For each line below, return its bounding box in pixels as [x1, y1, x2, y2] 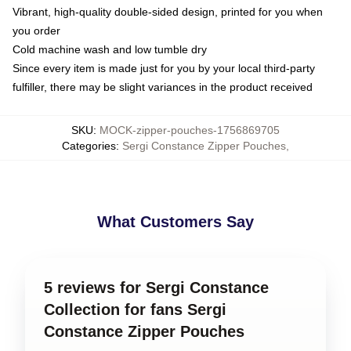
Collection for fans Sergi [44, 301, 226, 318]
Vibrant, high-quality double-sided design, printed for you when [13, 5, 323, 18]
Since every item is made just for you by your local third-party [13, 62, 315, 74]
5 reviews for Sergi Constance [44, 279, 269, 296]
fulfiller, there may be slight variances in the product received [13, 81, 313, 93]
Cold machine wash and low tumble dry [13, 43, 207, 56]
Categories [62, 139, 116, 152]
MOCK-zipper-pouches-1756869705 [100, 124, 280, 136]
